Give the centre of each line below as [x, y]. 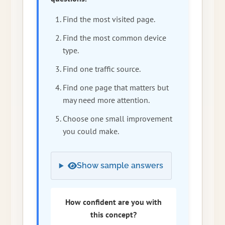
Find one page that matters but [116, 88]
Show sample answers [120, 166]
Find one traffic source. [101, 69]
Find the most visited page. [109, 19]
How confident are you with [114, 202]
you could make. [91, 131]
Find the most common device [114, 38]
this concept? [114, 215]
